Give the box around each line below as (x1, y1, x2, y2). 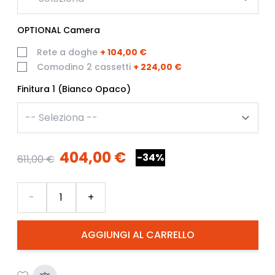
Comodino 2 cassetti (36, 60, 131, 73)
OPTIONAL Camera (17, 23, 100, 36)
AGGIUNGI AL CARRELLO (80, 227, 195, 242)
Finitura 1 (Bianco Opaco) (17, 82, 131, 95)
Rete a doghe (36, 45, 98, 58)
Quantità (16, 181, 59, 196)
